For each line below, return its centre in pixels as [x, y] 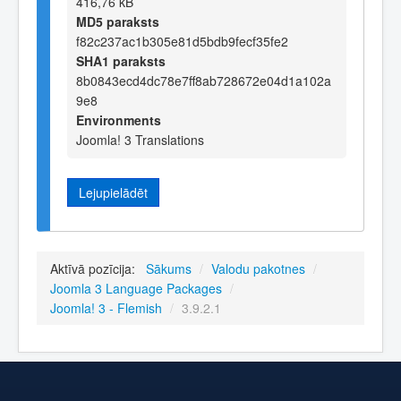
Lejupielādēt [113, 192]
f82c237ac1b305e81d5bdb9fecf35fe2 [182, 41]
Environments [119, 119]
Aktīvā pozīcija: [96, 269]
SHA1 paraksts [121, 60]
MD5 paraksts [118, 21]
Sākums [169, 269]
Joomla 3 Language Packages [136, 289]
